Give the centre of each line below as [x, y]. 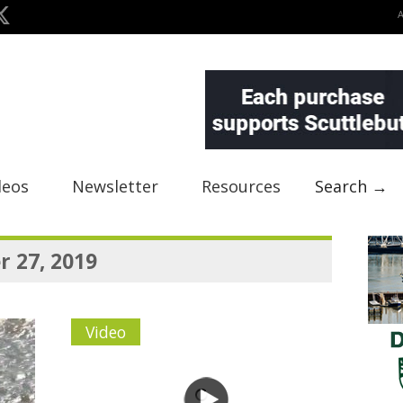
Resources [241, 186]
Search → [351, 186]
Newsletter [115, 186]
